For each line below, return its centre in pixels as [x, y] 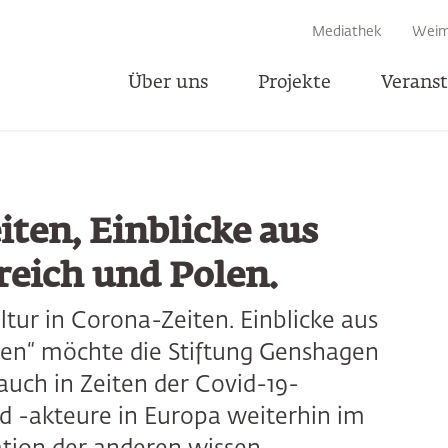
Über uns [168, 83]
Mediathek [347, 32]
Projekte [294, 83]
